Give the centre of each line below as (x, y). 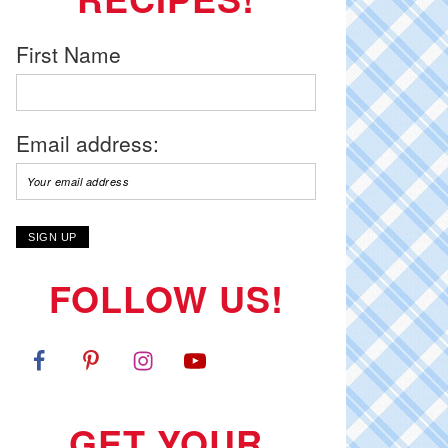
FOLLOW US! (166, 298)
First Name (68, 54)
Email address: (87, 143)
